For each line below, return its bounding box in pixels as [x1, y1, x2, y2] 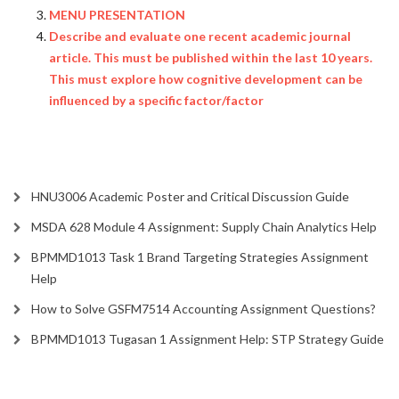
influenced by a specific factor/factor [49, 93, 264, 108]
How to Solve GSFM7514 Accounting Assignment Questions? [31, 301, 376, 316]
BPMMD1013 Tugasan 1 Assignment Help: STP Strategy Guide [31, 331, 384, 346]
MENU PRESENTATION [49, 7, 185, 22]
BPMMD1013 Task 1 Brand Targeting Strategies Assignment [31, 249, 369, 265]
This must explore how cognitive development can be [49, 71, 362, 86]
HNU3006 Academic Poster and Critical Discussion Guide [31, 189, 349, 204]
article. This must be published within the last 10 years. [49, 50, 372, 65]
